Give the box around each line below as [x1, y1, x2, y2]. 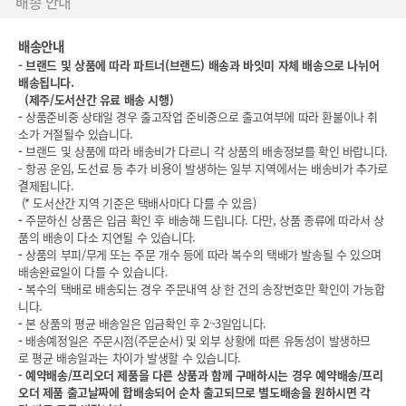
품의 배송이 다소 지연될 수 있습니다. [18, 228, 196, 246]
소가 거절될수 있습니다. [18, 125, 133, 142]
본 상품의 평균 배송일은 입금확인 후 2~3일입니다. [25, 314, 266, 332]
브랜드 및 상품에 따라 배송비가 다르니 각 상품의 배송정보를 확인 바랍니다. [25, 142, 388, 159]
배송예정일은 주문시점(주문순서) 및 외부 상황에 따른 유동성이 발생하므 [25, 332, 372, 349]
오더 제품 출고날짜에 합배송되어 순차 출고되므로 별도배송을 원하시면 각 [18, 383, 371, 401]
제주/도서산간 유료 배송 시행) [28, 91, 174, 108]
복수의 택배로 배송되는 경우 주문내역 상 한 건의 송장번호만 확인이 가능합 [25, 280, 385, 297]
